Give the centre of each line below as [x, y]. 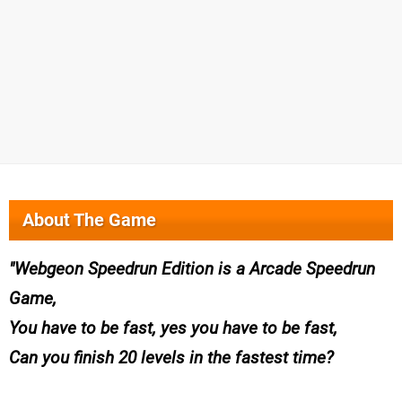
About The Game [89, 220]
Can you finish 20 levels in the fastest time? [171, 358]
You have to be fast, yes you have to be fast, [173, 328]
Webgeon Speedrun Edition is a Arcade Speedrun [195, 269]
